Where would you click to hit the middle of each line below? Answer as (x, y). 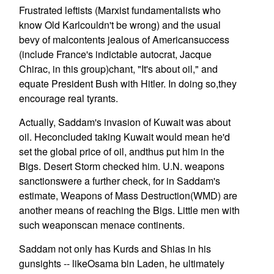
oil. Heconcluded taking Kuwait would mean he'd (124, 137)
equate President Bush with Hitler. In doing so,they (128, 83)
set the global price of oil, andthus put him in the (121, 151)
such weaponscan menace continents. (102, 225)
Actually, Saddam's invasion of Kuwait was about (124, 122)
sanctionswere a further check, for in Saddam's (119, 181)
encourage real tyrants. (68, 98)
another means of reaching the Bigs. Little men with (129, 210)
